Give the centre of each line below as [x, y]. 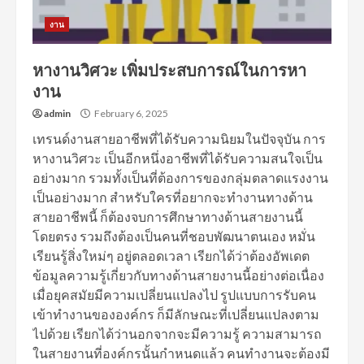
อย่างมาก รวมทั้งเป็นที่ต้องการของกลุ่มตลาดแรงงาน [180, 178]
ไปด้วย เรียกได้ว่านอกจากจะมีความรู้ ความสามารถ [177, 334]
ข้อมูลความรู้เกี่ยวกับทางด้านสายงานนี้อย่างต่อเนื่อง [178, 275]
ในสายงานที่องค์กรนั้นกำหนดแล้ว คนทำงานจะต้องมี [181, 353]
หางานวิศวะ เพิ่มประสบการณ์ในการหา [169, 70]
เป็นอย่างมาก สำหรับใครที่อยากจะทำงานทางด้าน [173, 197]
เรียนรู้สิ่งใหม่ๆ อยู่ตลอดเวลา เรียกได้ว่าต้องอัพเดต [171, 256]
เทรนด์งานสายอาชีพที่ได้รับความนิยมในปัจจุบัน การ [179, 139]
